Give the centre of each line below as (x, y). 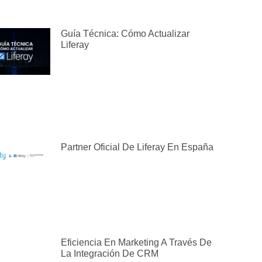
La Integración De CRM (110, 254)
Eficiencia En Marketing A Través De (136, 243)
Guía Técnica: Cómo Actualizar (125, 34)
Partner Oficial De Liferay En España (137, 147)
